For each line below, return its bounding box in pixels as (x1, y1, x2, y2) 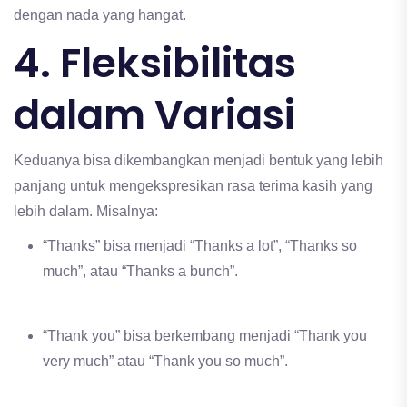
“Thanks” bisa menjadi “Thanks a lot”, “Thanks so (43, 238, 357, 254)
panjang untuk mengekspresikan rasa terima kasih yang (14, 178, 372, 194)
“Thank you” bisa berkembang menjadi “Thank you (43, 328, 367, 344)
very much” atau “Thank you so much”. (43, 353, 288, 370)
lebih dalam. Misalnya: (14, 203, 158, 220)
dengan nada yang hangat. (14, 7, 186, 24)
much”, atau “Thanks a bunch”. (43, 263, 238, 280)
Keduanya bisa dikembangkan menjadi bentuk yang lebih (14, 153, 383, 169)
